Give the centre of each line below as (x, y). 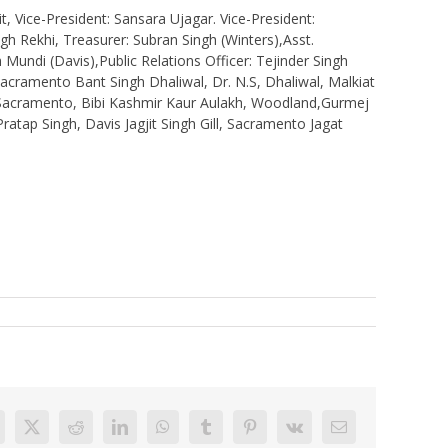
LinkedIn (147, 433)
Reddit (95, 433)
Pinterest (275, 433)
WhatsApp (195, 433)
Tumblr (227, 433)
